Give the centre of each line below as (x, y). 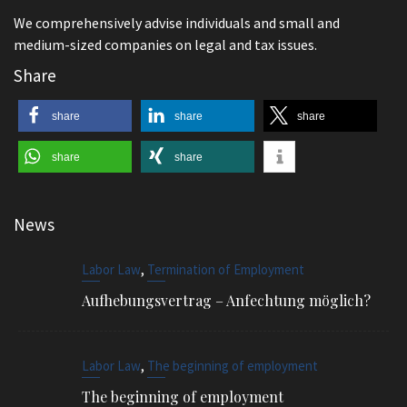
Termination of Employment (226, 269)
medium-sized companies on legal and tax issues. (165, 45)
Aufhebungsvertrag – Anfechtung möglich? (226, 300)
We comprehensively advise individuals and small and (177, 23)
